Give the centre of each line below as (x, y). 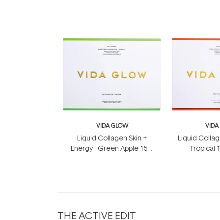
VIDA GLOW (112, 125)
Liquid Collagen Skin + (112, 138)
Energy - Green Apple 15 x (112, 148)
